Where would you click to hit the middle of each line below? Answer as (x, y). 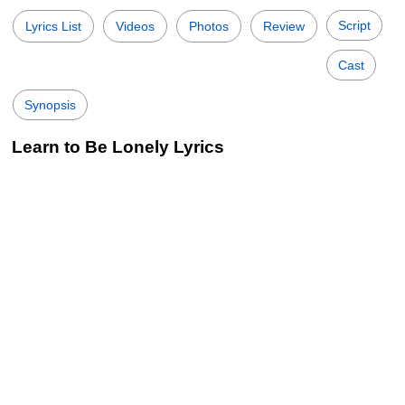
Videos (135, 26)
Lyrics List (53, 26)
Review (284, 26)
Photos (209, 26)
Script (354, 25)
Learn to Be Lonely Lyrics (118, 147)
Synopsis (50, 105)
